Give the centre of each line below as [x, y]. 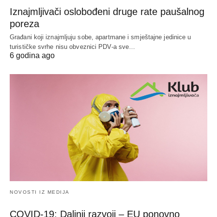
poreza [24, 23]
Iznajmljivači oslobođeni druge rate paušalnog [107, 11]
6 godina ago [32, 55]
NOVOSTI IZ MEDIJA [40, 192]
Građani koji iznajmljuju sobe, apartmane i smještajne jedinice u [101, 37]
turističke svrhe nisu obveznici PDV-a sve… [73, 46]
